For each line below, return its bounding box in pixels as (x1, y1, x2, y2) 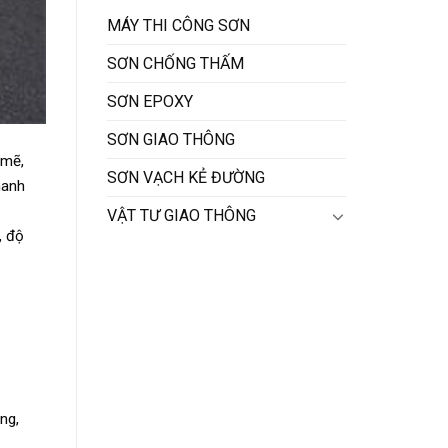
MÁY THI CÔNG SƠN (107, 16, 250, 36)
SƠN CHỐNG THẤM (107, 54, 244, 74)
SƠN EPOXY (107, 92, 193, 112)
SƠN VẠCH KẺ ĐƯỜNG (107, 168, 265, 188)
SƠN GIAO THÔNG (107, 130, 235, 150)
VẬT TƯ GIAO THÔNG (107, 206, 256, 226)
